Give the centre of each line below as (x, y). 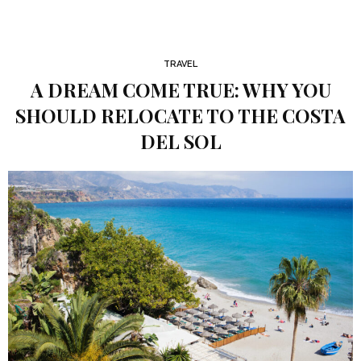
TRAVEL (180, 64)
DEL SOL (180, 141)
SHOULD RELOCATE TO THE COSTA (180, 116)
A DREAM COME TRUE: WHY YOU (180, 90)
